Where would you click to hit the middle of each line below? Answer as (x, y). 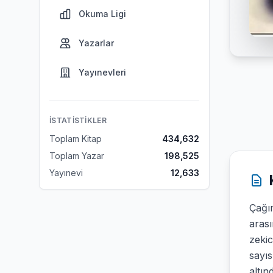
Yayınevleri (102, 72)
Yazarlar (96, 43)
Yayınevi (66, 173)
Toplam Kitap (76, 139)
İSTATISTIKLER (78, 120)
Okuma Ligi (102, 14)
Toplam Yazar (77, 156)
